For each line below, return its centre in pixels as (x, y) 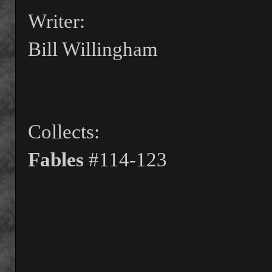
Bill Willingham (93, 49)
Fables (56, 160)
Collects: (64, 132)
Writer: (56, 22)
